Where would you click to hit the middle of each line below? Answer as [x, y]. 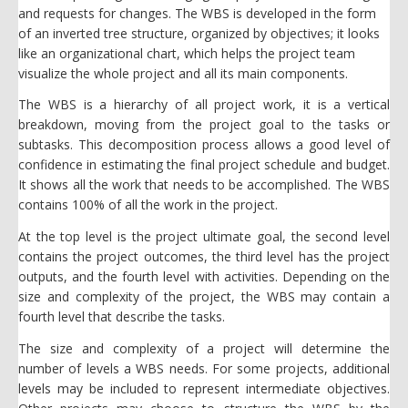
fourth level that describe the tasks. [122, 317]
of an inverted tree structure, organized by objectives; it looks [199, 33]
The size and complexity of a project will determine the [204, 348]
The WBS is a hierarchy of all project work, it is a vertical [204, 105]
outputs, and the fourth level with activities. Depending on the [204, 277]
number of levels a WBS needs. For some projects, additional [204, 368]
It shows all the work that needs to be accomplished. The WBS [204, 185]
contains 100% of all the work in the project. [148, 205]
